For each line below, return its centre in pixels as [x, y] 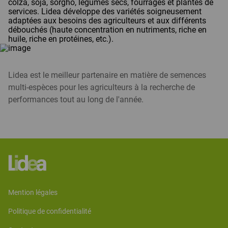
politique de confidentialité [52, 211]
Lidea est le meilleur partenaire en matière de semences [107, 75]
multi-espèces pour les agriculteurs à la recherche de [102, 87]
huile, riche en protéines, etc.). [61, 39]
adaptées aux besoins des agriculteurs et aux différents [107, 21]
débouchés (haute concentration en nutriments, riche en [107, 30]
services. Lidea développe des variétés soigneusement [105, 11]
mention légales [36, 192]
